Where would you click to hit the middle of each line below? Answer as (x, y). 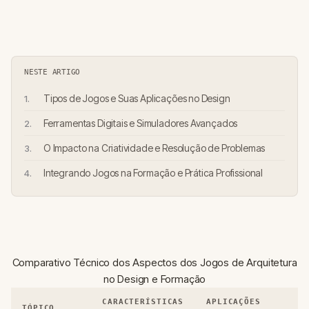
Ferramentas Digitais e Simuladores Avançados (141, 123)
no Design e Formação (154, 279)
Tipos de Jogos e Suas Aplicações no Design (137, 98)
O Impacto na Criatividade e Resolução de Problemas (154, 148)
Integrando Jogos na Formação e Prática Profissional (153, 173)
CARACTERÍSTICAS (143, 302)
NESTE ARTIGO (52, 72)
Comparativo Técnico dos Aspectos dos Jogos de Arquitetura (154, 262)
